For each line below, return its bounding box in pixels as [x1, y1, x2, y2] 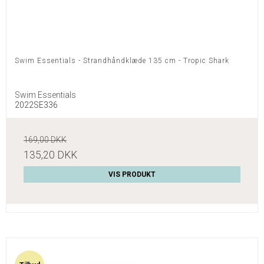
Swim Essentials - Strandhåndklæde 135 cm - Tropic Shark [15, 57, 229, 65]
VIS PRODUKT [108, 170, 156, 179]
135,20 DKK [24, 149, 77, 161]
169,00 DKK [24, 135, 67, 145]
